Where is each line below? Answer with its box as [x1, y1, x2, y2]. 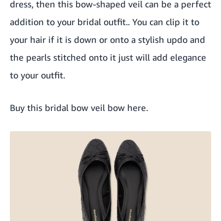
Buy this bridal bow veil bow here [10, 102, 146, 113]
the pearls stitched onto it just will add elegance [10, 51, 206, 63]
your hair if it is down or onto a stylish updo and [10, 34, 205, 45]
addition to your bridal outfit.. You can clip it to [10, 16, 199, 27]
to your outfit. [10, 69, 65, 80]
